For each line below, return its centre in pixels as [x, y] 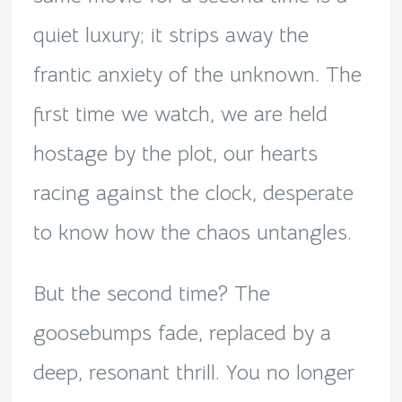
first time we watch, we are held [180, 114]
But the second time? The [151, 293]
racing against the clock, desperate [193, 193]
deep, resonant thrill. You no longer [193, 372]
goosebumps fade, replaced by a [182, 333]
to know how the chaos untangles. [192, 232]
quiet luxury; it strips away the [170, 35]
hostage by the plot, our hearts [175, 153]
